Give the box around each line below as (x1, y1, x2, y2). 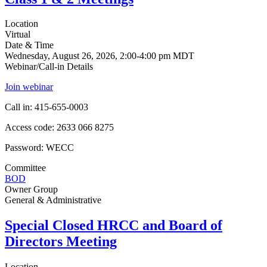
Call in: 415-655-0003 (5, 102, 88, 113)
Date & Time (5, 40, 54, 51)
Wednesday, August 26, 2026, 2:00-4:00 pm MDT (5, 51, 194, 61)
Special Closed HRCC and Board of (5, 218, 222, 234)
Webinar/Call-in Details (5, 61, 93, 72)
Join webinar (5, 82, 53, 92)
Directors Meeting (5, 234, 117, 250)
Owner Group (5, 184, 58, 195)
